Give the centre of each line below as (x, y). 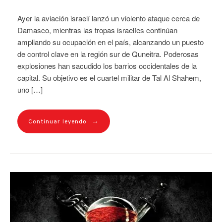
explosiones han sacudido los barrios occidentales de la (107, 65)
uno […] (30, 89)
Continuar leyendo (57, 122)
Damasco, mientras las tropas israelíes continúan (97, 30)
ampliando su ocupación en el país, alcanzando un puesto (111, 42)
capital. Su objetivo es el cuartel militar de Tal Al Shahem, (109, 77)
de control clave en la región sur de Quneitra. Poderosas (108, 54)
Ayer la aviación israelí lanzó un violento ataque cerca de (109, 18)
